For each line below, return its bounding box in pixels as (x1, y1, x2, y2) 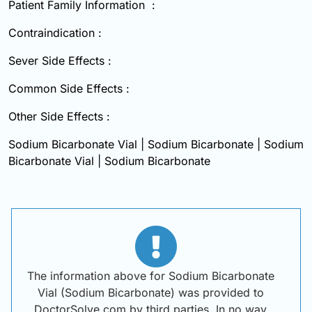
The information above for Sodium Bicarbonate (26, 269, 274, 283)
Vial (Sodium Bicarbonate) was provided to (37, 286, 264, 300)
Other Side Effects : (8, 109, 110, 124)
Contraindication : (8, 26, 102, 40)
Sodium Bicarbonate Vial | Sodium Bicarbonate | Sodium (8, 137, 304, 152)
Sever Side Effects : (8, 54, 111, 68)
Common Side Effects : (8, 81, 130, 96)
